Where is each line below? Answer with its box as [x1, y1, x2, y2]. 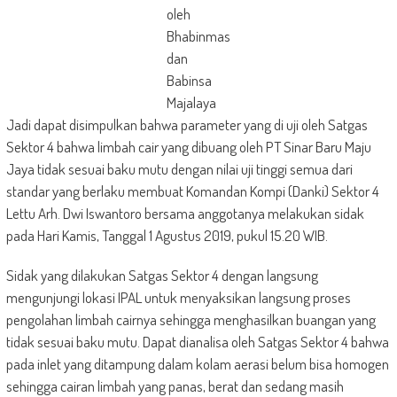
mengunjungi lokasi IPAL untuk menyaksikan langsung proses [5, 288, 351, 307]
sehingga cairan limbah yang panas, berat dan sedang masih [5, 377, 344, 395]
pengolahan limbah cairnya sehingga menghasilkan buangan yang [5, 310, 376, 329]
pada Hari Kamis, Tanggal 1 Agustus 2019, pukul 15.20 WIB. [5, 226, 328, 245]
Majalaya [166, 93, 216, 112]
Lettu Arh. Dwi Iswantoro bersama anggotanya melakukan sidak [5, 204, 364, 222]
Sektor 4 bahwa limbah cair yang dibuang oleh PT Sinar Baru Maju [5, 137, 371, 156]
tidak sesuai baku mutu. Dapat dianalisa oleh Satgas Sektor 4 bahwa [5, 332, 389, 351]
